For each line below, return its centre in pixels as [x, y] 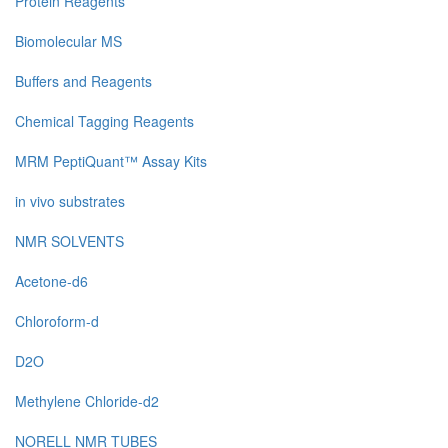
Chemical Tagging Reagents [104, 121]
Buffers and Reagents [83, 81]
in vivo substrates [70, 201]
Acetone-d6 [51, 281]
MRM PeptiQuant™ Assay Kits [111, 161]
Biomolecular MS [68, 41]
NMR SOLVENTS [69, 241]
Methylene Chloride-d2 [87, 401]
